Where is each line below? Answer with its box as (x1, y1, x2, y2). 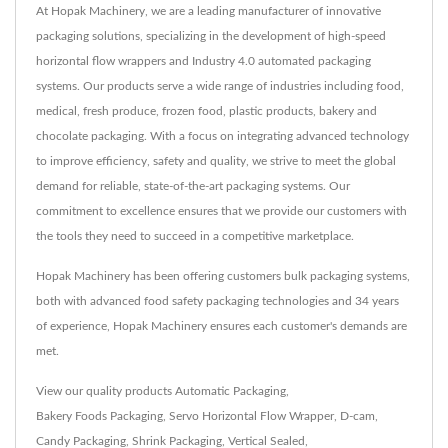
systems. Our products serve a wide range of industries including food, (36, 79, 404, 92)
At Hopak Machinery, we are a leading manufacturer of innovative (36, 4, 381, 17)
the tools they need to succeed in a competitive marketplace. (36, 229, 354, 242)
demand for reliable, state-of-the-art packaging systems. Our (36, 179, 350, 192)
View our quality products (36, 384, 175, 397)
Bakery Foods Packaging (36, 409, 163, 422)
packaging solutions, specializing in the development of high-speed (36, 29, 386, 42)
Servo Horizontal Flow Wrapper (169, 409, 334, 422)
